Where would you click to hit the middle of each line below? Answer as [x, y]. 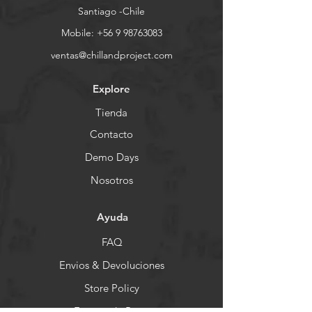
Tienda [111, 112]
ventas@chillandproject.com [111, 55]
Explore [111, 89]
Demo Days [111, 157]
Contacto [111, 134]
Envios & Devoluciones [111, 265]
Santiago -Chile [111, 11]
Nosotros [111, 180]
